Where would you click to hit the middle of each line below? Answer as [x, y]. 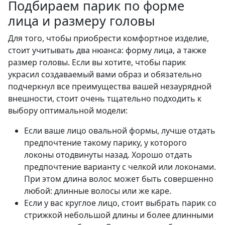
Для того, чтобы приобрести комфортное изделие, [108, 38]
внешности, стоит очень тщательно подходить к [105, 99]
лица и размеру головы [82, 21]
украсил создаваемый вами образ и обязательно [105, 75]
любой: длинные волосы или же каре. [98, 191]
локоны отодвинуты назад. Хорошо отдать [108, 155]
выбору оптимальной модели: [68, 111]
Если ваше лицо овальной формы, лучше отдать [120, 131]
